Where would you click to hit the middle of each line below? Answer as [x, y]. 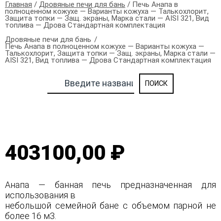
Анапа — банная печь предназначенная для [110, 185]
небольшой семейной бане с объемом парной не [110, 205]
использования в [41, 195]
